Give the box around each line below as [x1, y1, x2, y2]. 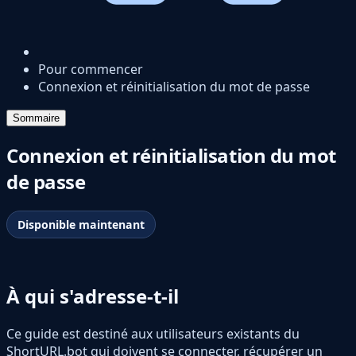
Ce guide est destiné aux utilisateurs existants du [6, 325, 300, 343]
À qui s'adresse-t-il [6, 283, 179, 310]
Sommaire [13, 112, 60, 124]
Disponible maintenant [17, 217, 145, 232]
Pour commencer [38, 60, 143, 78]
